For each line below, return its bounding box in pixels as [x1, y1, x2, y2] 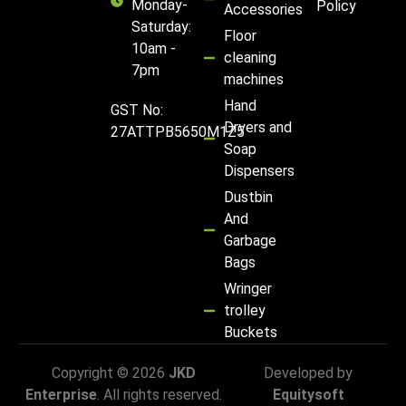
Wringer [223, 279, 272, 297]
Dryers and [223, 118, 292, 136]
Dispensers [223, 161, 295, 179]
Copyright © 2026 [51, 363, 169, 382]
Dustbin [223, 188, 273, 206]
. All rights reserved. [96, 385, 222, 403]
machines [223, 70, 284, 88]
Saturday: [130, 17, 191, 35]
